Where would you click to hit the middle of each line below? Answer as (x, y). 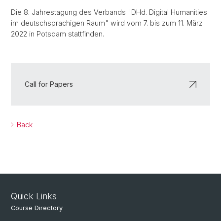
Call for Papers (49, 84)
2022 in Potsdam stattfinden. (57, 34)
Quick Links (34, 196)
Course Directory (37, 208)
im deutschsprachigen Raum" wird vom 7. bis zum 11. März (107, 23)
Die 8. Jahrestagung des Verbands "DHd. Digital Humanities (109, 12)
